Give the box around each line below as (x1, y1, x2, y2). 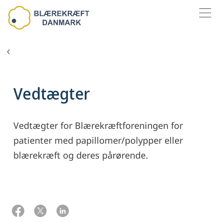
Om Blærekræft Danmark (15, 48, 84, 56)
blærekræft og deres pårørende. (13, 149, 148, 161)
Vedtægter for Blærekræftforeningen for (13, 119, 183, 131)
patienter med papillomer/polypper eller (13, 134, 183, 146)
